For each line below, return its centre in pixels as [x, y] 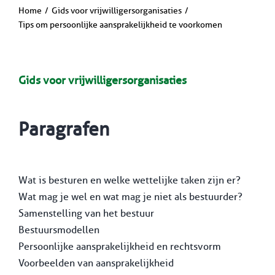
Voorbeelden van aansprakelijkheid [96, 263]
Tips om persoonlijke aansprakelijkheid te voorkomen [120, 25]
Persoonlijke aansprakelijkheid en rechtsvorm [119, 246]
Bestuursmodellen [59, 230]
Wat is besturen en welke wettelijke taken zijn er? [129, 180]
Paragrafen [64, 129]
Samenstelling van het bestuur [86, 213]
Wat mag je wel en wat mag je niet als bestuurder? [130, 196]
